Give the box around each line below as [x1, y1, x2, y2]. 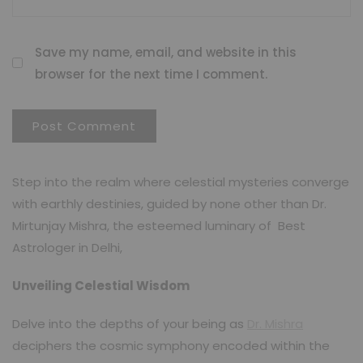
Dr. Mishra [247, 314, 303, 332]
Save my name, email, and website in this [35, 43, 297, 61]
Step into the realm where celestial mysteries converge [12, 173, 349, 190]
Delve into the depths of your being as [12, 314, 247, 332]
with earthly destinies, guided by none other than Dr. [12, 194, 327, 212]
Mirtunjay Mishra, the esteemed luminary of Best [12, 216, 305, 234]
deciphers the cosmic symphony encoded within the [12, 336, 330, 354]
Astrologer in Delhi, [12, 238, 122, 256]
